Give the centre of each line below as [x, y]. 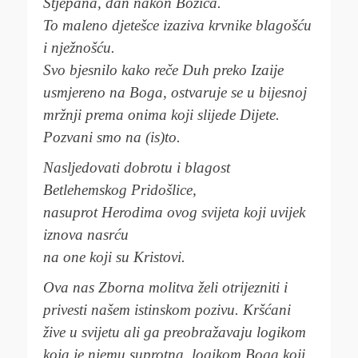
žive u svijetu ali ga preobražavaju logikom [175, 332]
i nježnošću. [79, 48]
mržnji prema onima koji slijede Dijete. [161, 115]
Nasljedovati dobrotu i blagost [137, 167]
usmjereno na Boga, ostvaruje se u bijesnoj [175, 92]
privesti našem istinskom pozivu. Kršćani [167, 310]
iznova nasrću [86, 235]
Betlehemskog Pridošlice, [120, 190]
